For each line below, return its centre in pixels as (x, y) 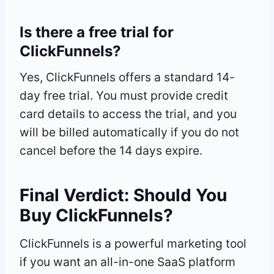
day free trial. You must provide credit (124, 95)
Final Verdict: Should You (123, 195)
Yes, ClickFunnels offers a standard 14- (127, 77)
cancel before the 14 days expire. (111, 150)
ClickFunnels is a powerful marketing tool (133, 243)
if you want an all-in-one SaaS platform (128, 261)
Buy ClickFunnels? (96, 215)
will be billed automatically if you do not (129, 132)
